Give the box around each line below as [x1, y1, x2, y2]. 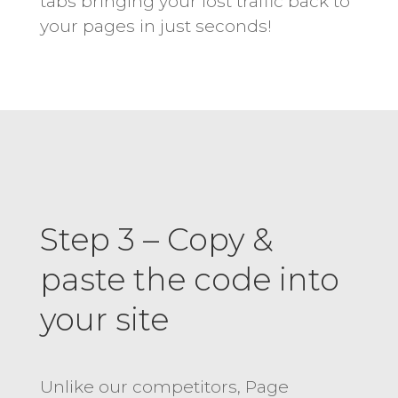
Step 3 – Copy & [39, 219, 274, 259]
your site [39, 299, 169, 338]
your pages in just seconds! [39, 15, 272, 36]
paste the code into [39, 259, 339, 298]
